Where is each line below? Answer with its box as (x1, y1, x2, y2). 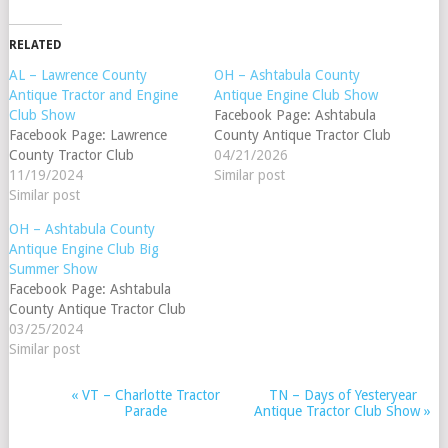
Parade (123, 402, 167, 419)
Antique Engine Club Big (8, 240, 159, 257)
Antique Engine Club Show (213, 86, 378, 103)
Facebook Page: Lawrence (8, 126, 167, 143)
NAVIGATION (7, 417, 144, 443)
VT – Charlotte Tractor (77, 386, 220, 403)
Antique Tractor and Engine (8, 86, 178, 103)
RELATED (8, 37, 62, 52)
